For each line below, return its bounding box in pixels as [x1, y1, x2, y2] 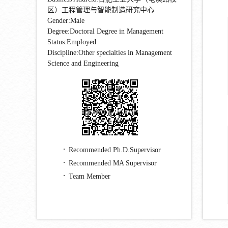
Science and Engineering [47, 60, 119, 68]
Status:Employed [47, 38, 96, 46]
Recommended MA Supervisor [69, 159, 157, 167]
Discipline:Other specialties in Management [47, 49, 172, 57]
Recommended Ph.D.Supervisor [69, 146, 161, 154]
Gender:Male [47, 17, 84, 25]
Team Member [69, 173, 110, 181]
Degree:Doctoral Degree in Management [47, 27, 163, 36]
